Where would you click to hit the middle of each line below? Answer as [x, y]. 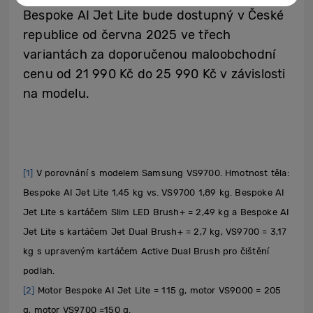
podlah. [39, 271]
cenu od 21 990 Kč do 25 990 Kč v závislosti [154, 74]
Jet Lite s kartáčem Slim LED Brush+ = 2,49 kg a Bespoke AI [156, 212]
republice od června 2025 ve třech [127, 35]
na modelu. [56, 94]
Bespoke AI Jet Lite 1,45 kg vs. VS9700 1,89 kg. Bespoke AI [154, 193]
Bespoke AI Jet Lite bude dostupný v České [153, 16]
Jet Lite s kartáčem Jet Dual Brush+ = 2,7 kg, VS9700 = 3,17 [155, 232]
